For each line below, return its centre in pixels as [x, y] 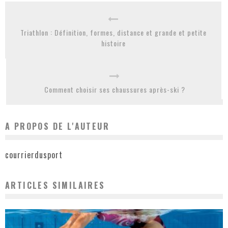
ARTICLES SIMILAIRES [55, 185]
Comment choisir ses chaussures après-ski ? [115, 90]
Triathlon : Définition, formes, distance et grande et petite [113, 33]
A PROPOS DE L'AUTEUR [57, 126]
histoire [113, 43]
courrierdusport [34, 154]
